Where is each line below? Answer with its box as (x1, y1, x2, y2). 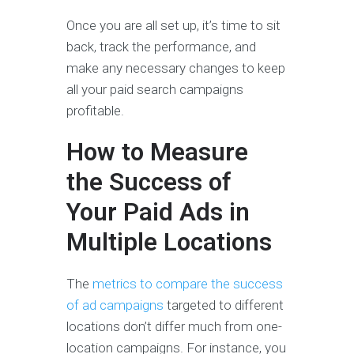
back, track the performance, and (66, 38, 256, 55)
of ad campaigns (66, 296, 164, 313)
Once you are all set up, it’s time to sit (66, 17, 281, 33)
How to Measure (66, 137, 248, 167)
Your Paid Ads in (66, 197, 250, 227)
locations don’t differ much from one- (66, 318, 282, 334)
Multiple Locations (66, 227, 272, 257)
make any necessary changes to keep (66, 59, 285, 76)
